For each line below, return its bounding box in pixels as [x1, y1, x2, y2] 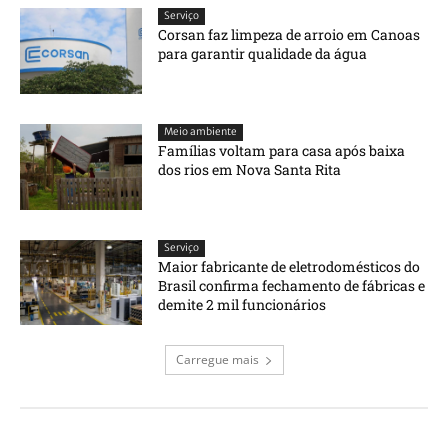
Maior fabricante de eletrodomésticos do [158, 256, 421, 276]
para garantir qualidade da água [158, 44, 368, 64]
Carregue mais [175, 351, 259, 369]
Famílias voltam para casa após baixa [158, 141, 406, 161]
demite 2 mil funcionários [158, 294, 327, 314]
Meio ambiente [164, 125, 238, 139]
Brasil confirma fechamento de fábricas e [158, 275, 426, 295]
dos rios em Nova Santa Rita [158, 160, 342, 180]
